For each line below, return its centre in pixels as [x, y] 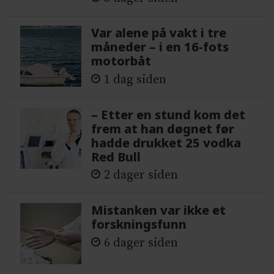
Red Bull [116, 157]
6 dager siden [141, 243]
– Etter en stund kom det [168, 114]
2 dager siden [141, 176]
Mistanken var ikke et [159, 210]
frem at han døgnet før [163, 128]
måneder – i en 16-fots [160, 47]
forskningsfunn [139, 224]
